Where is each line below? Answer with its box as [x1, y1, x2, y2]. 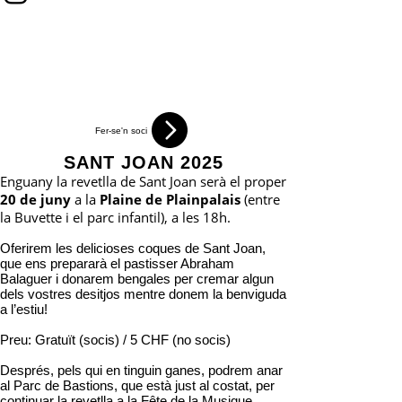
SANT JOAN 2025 [64, 153, 223, 172]
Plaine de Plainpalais [100, 190, 240, 208]
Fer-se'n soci [95, 125, 147, 135]
